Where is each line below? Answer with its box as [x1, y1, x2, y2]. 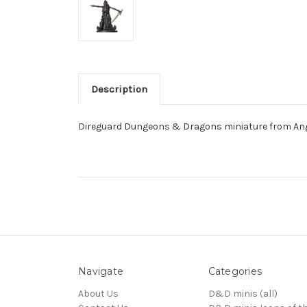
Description [90, 82, 147, 95]
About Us [78, 287, 119, 299]
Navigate [78, 265, 123, 278]
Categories [208, 265, 262, 278]
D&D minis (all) [208, 287, 278, 299]
